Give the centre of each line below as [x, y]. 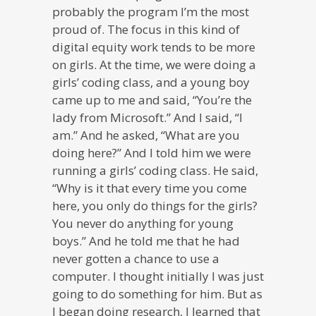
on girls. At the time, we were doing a [154, 64]
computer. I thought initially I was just [158, 276]
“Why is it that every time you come [150, 188]
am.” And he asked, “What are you [146, 135]
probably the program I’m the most [151, 11]
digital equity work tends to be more [154, 47]
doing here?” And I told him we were [152, 152]
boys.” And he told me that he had [146, 241]
